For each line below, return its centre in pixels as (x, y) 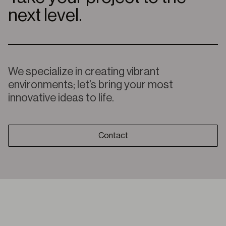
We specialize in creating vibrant (84, 72)
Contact (113, 136)
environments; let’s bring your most (91, 85)
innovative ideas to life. (61, 98)
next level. (45, 16)
